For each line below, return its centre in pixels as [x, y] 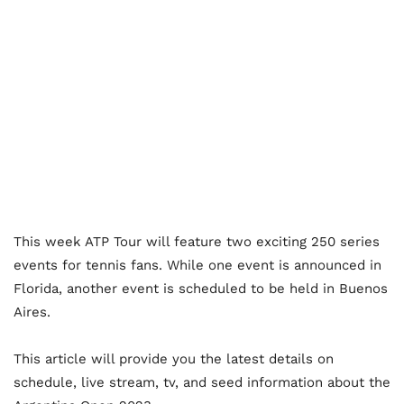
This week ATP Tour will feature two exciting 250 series [197, 242]
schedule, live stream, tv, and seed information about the [202, 383]
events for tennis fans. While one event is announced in [197, 266]
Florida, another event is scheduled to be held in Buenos [201, 289]
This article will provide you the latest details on [174, 359]
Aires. [32, 312]
